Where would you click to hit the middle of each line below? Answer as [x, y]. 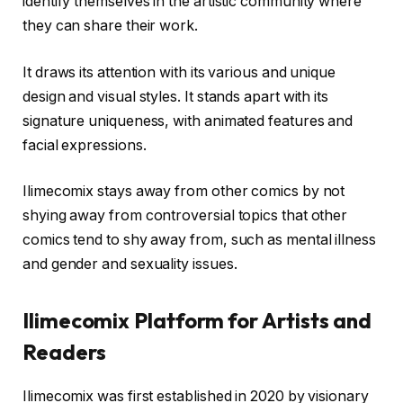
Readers [64, 352]
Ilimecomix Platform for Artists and [197, 321]
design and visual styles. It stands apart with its [176, 96]
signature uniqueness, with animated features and [188, 121]
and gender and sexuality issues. [130, 264]
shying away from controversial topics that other [185, 216]
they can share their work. [110, 26]
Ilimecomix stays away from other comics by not [184, 192]
